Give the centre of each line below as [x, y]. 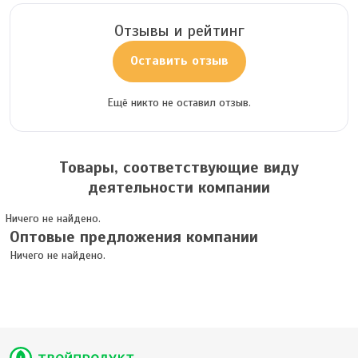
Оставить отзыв [179, 60]
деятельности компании [179, 187]
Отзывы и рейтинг [179, 30]
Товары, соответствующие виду [179, 167]
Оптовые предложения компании [134, 237]
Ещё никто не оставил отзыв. [179, 102]
